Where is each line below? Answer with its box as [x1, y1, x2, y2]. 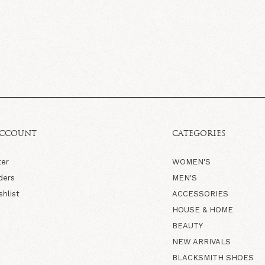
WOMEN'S [172, 157, 211, 166]
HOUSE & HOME [172, 205, 233, 214]
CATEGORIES [172, 130, 225, 138]
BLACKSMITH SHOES [172, 253, 254, 262]
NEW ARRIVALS [172, 237, 231, 246]
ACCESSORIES [172, 189, 228, 198]
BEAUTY [172, 221, 203, 230]
